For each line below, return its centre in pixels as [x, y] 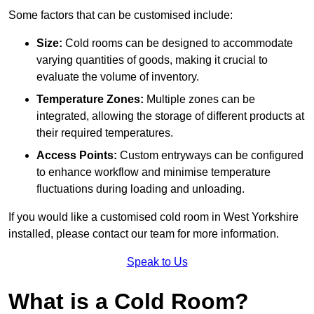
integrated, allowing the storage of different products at [170, 116]
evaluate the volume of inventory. [118, 77]
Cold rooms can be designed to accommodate [178, 43]
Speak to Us [157, 262]
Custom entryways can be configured [210, 156]
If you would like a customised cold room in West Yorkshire [153, 217]
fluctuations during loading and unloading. [141, 189]
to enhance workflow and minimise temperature [153, 172]
